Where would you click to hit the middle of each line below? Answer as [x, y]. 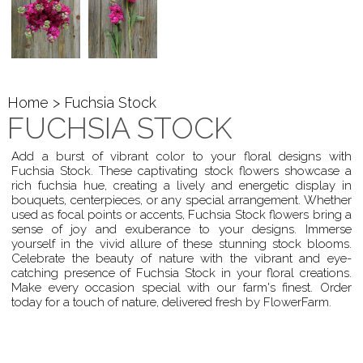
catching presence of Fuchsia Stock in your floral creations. [181, 273]
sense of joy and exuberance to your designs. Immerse [181, 230]
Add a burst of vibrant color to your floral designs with [181, 157]
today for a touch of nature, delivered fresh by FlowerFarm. [171, 303]
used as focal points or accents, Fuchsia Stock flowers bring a [181, 215]
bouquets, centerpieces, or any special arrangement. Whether [181, 201]
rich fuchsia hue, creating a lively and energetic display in [181, 186]
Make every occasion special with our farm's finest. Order [181, 288]
